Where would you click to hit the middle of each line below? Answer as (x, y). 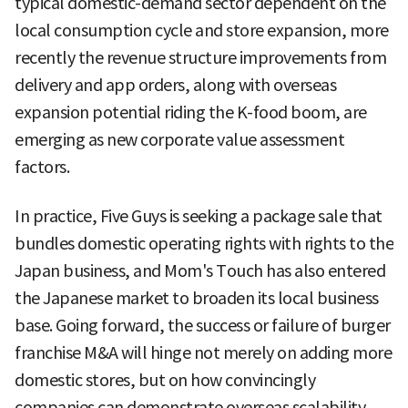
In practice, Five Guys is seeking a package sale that (199, 216)
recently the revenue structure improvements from (200, 57)
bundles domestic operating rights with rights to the (204, 243)
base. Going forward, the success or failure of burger (203, 325)
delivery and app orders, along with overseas (175, 85)
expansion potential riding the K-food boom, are (191, 112)
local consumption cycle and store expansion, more (202, 30)
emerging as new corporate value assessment (179, 139)
